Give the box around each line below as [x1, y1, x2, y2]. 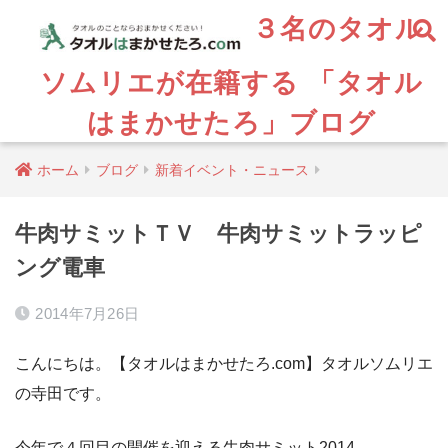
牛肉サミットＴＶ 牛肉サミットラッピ [15, 221, 422, 246]
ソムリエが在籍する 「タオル [39, 65, 423, 99]
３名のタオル [242, 10, 424, 45]
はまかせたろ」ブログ [86, 105, 376, 139]
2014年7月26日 [35, 305, 140, 322]
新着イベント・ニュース [155, 162, 309, 178]
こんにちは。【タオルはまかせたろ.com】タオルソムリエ [15, 354, 433, 372]
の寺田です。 [15, 384, 111, 402]
